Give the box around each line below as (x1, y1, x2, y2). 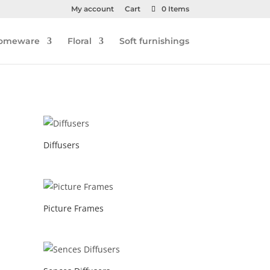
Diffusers (43, 139, 80, 151)
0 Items (161, 4, 189, 13)
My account (71, 4, 114, 13)
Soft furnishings (119, 36, 189, 46)
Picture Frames (43, 202, 104, 214)
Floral (67, 36, 92, 46)
